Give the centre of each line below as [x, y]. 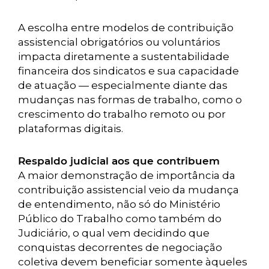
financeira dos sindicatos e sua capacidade [128, 71]
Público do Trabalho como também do [120, 219]
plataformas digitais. [71, 128]
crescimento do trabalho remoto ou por [122, 114]
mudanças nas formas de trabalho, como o [130, 100]
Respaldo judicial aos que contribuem [119, 161]
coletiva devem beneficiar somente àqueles [133, 262]
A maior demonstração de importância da [127, 175]
